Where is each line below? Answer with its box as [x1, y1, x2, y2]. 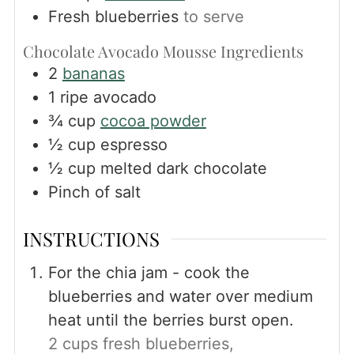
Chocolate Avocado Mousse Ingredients [22, 40, 303, 62]
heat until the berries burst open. [47, 310, 294, 330]
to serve [183, 6, 244, 26]
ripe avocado [59, 87, 156, 107]
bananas [62, 63, 125, 83]
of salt [94, 182, 141, 201]
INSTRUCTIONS [22, 225, 160, 251]
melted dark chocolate [100, 158, 267, 178]
